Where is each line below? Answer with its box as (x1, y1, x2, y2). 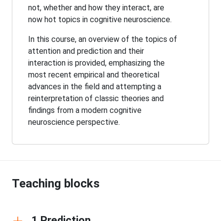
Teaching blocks (12, 177, 100, 191)
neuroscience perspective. (28, 117, 120, 127)
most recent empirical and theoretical (28, 70, 159, 80)
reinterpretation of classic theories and (28, 94, 164, 104)
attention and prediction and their (28, 46, 144, 56)
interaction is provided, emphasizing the (28, 58, 165, 68)
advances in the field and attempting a (28, 82, 161, 92)
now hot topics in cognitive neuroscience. (28, 15, 172, 25)
